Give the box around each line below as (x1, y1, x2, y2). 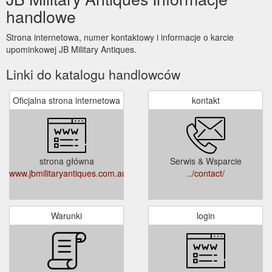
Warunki (51, 209, 82, 222)
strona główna (39, 154, 94, 167)
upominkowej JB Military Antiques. (6, 42, 137, 55)
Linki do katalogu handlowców (6, 64, 180, 83)
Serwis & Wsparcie (169, 154, 242, 167)
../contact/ (186, 166, 225, 179)
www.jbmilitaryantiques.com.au (9, 166, 127, 179)
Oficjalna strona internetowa (13, 93, 120, 106)
